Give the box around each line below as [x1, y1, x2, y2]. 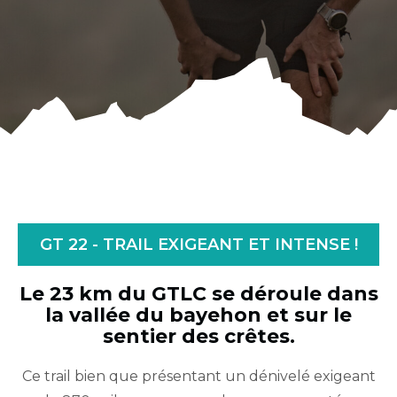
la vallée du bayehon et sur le [45, 302, 352, 327]
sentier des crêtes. [102, 323, 295, 348]
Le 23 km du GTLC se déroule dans [19, 281, 378, 306]
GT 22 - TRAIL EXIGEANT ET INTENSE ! [39, 234, 358, 254]
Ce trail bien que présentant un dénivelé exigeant [21, 368, 376, 385]
